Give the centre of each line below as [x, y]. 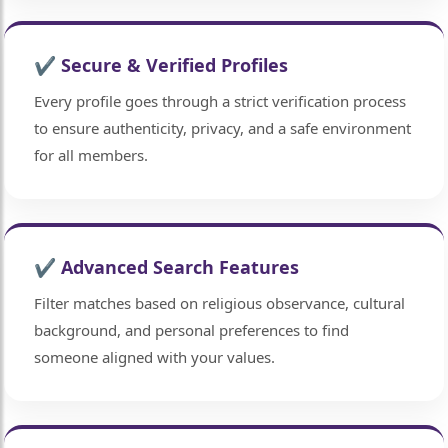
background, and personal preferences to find [192, 330]
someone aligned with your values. [155, 357]
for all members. [91, 155]
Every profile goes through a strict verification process [220, 101]
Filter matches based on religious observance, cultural [220, 303]
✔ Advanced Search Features [167, 267]
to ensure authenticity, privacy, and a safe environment [223, 128]
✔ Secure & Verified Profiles [161, 65]
